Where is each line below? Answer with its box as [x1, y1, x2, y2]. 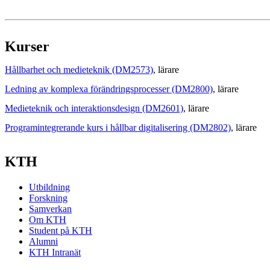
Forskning [29, 193, 67, 204]
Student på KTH [29, 225, 92, 236]
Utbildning [29, 182, 70, 193]
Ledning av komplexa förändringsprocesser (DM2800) [5, 84, 213, 95]
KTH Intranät [29, 247, 81, 258]
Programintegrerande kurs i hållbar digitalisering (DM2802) [5, 122, 231, 133]
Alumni [29, 236, 58, 247]
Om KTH [29, 215, 66, 225]
